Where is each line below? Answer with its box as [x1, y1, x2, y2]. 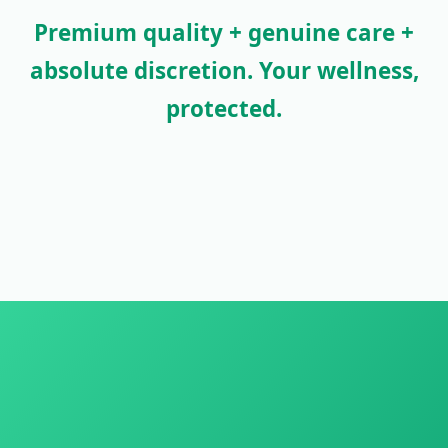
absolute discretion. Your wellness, [29, 55, 419, 87]
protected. [166, 93, 282, 125]
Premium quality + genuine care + [34, 17, 414, 49]
